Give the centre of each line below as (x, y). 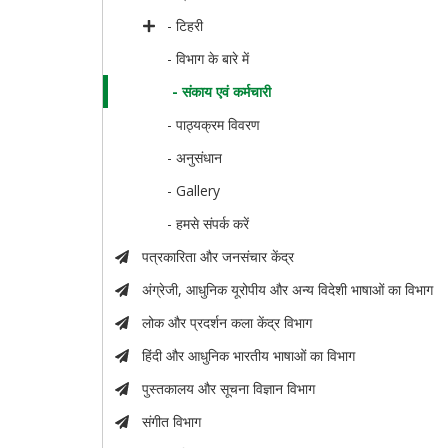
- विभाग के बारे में (208, 59)
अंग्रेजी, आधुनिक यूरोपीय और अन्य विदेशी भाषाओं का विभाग (287, 290)
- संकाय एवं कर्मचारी (222, 92)
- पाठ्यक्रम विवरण (214, 125)
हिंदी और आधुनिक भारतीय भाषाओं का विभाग (248, 356)
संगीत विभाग (171, 422)
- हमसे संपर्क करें (208, 224)
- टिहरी (185, 26)
